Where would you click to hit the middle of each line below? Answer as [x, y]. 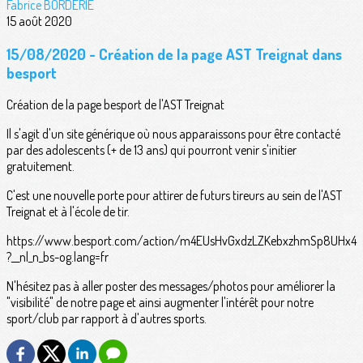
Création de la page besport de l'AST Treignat [115, 105]
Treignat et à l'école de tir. [68, 212]
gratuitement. [41, 167]
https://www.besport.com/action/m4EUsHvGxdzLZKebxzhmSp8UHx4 [181, 241]
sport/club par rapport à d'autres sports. [107, 319]
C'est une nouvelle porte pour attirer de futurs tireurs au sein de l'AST [174, 196]
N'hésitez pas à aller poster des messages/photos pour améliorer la [171, 286]
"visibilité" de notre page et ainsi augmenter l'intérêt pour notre [160, 303]
